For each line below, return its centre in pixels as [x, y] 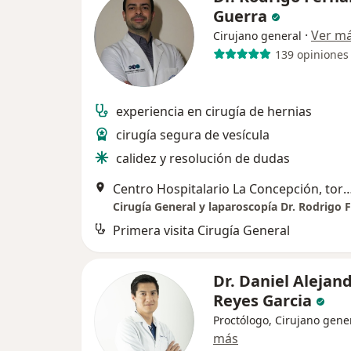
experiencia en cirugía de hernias [214, 112]
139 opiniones [311, 54]
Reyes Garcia [264, 301]
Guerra [242, 16]
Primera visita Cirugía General [201, 231]
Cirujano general [257, 36]
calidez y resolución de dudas [203, 159]
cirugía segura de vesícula [193, 135]
